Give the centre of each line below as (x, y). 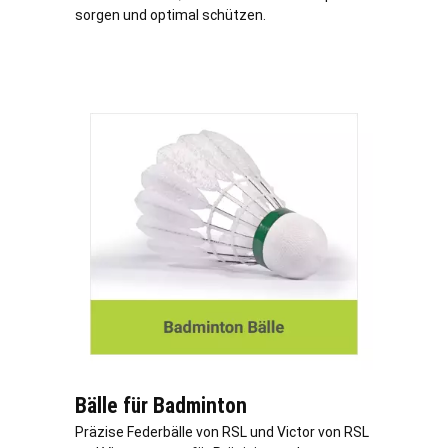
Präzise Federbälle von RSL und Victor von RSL (222, 432)
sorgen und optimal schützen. (170, 15)
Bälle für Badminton (161, 406)
